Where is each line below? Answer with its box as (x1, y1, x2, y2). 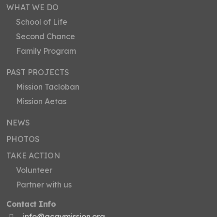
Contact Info (6, 199, 56, 209)
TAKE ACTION (6, 150, 61, 160)
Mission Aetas (16, 96, 67, 106)
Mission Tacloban (16, 81, 80, 92)
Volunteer (16, 165, 53, 175)
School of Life (16, 16, 68, 27)
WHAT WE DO (6, 2, 59, 12)
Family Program (16, 46, 77, 56)
